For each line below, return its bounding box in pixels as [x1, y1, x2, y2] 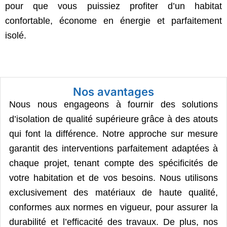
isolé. [5, 30, 26, 41]
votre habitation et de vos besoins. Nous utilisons [9, 172, 218, 183]
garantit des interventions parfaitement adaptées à [9, 143, 218, 154]
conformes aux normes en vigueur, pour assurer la [9, 202, 218, 212]
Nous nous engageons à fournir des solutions [9, 99, 218, 109]
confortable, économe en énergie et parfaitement [5, 15, 222, 26]
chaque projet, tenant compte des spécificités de [9, 158, 218, 168]
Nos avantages [73, 85, 154, 98]
